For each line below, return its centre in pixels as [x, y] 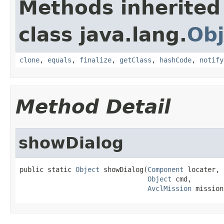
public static [47, 169]
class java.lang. [103, 34]
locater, [201, 169]
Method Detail [93, 106]
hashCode [175, 60]
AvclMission [169, 188]
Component [165, 169]
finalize [95, 60]
